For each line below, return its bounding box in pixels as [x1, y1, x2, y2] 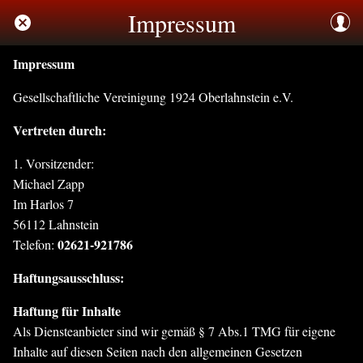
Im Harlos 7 [13, 195, 74, 212]
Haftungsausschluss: [13, 268, 124, 287]
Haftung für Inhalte [13, 301, 121, 320]
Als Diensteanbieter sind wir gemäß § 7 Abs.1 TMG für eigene [13, 322, 335, 340]
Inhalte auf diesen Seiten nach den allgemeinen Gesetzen [13, 343, 302, 360]
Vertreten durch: [13, 121, 106, 139]
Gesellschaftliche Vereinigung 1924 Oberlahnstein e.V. [13, 88, 293, 105]
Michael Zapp [13, 175, 84, 192]
